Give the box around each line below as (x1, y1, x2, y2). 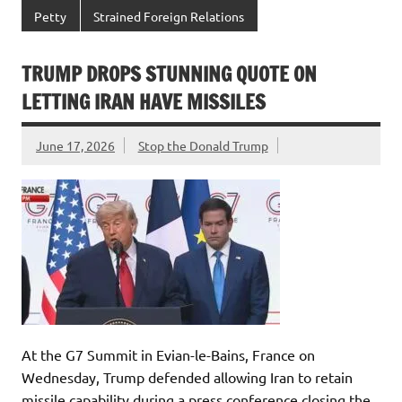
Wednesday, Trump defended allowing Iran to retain (22, 368, 353, 387)
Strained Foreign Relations (93, 7, 245, 24)
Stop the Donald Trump (137, 136, 268, 153)
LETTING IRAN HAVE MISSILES (22, 88, 266, 117)
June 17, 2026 (36, 136, 115, 153)
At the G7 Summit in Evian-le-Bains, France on (22, 345, 315, 364)
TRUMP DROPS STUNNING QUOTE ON (22, 60, 317, 89)
